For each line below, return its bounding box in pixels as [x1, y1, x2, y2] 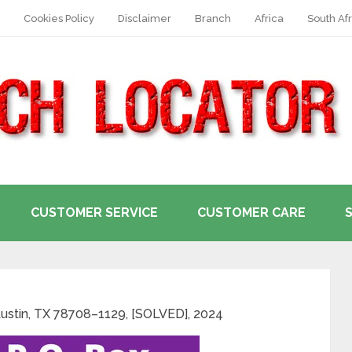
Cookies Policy [24, 13, 94, 24]
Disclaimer [118, 13, 171, 24]
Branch [195, 13, 231, 24]
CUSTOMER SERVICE [31, 205, 158, 220]
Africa [255, 13, 284, 24]
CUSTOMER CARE [197, 205, 306, 220]
